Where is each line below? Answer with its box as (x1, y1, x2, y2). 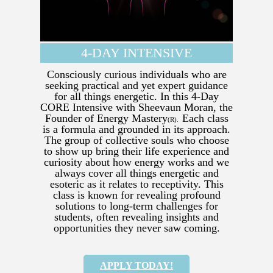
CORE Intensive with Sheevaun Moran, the (40, 101, 233, 114)
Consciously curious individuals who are (46, 68, 227, 81)
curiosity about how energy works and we (44, 156, 229, 169)
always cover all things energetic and (54, 167, 219, 180)
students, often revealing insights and (54, 211, 219, 224)
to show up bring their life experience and (44, 145, 229, 158)
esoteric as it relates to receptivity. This (49, 178, 224, 191)
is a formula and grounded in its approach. (43, 123, 230, 136)
